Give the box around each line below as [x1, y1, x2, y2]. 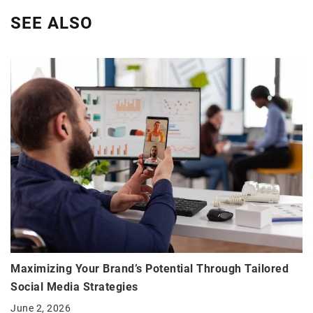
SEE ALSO [10, 13, 93, 34]
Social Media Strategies [10, 279, 138, 293]
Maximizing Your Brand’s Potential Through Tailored [10, 261, 289, 275]
